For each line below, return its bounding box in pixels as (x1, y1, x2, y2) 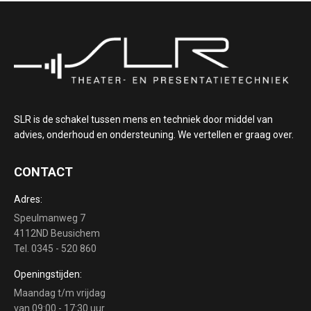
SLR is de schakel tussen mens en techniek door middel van (14, 113, 273, 125)
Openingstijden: (14, 268, 82, 280)
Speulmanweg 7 (14, 212, 85, 224)
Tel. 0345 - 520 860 (14, 242, 96, 254)
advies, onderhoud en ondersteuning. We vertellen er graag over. (14, 128, 294, 140)
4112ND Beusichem (14, 227, 100, 239)
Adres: (14, 193, 42, 205)
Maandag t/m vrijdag (14, 287, 106, 299)
